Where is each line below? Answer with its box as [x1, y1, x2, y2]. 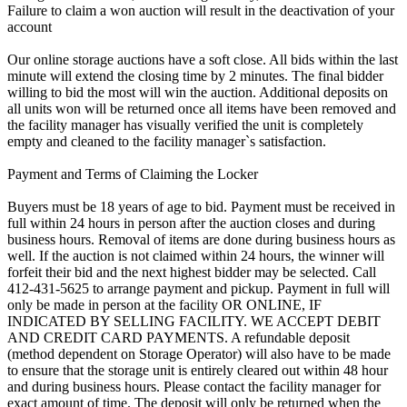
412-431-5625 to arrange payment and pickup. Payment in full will [7, 280, 390, 296]
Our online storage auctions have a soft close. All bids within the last [7, 51, 398, 67]
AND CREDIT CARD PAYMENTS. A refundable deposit [7, 329, 350, 345]
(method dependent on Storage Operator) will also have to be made [7, 345, 391, 362]
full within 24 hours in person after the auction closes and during [7, 214, 375, 231]
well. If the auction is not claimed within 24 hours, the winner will [7, 247, 384, 263]
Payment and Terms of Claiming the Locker [7, 165, 258, 182]
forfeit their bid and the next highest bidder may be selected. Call [7, 263, 376, 280]
